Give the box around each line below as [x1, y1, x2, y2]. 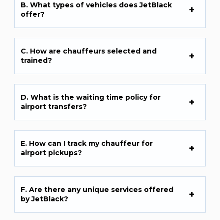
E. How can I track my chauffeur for [21, 139, 153, 148]
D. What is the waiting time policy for [21, 93, 161, 102]
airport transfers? [21, 102, 87, 111]
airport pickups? [21, 148, 82, 158]
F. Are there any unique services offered [21, 185, 174, 194]
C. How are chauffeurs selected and [21, 47, 157, 56]
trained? [21, 56, 53, 65]
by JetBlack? [21, 194, 69, 204]
